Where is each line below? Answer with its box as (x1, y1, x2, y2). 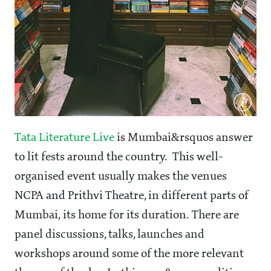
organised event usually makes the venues (15, 170, 227, 183)
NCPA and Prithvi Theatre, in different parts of (15, 189, 249, 202)
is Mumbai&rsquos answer (117, 131, 253, 144)
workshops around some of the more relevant (15, 247, 244, 260)
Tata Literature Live (15, 131, 117, 144)
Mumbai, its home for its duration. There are (15, 209, 239, 221)
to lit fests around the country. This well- (15, 151, 223, 163)
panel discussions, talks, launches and (15, 228, 204, 241)
